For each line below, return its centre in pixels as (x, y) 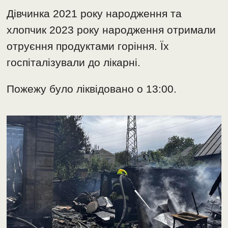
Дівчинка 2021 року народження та (94, 13)
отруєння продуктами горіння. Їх (88, 46)
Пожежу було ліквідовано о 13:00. (92, 89)
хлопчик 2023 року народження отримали (111, 30)
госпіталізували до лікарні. (74, 62)
